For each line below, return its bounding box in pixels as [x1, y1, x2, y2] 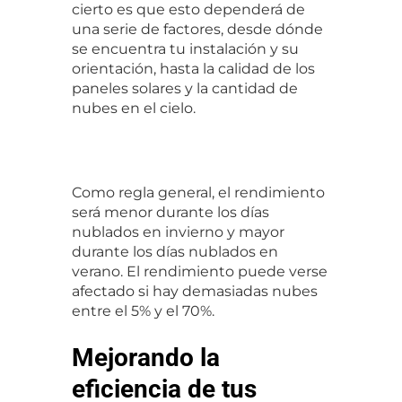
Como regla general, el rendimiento [72, 183, 325, 201]
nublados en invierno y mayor [72, 223, 284, 240]
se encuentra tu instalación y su [72, 39, 299, 57]
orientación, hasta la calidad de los [72, 59, 315, 77]
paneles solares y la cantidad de [72, 79, 298, 97]
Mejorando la [72, 342, 220, 372]
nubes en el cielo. [72, 99, 196, 117]
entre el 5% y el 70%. [72, 301, 214, 319]
